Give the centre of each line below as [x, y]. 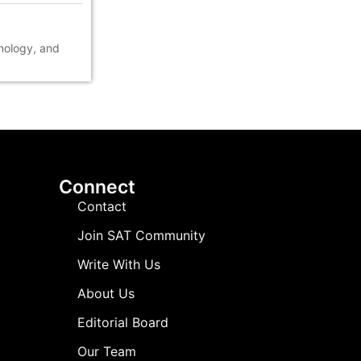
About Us [106, 294]
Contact [102, 207]
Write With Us [118, 265]
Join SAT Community [141, 236]
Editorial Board [122, 323]
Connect [97, 187]
